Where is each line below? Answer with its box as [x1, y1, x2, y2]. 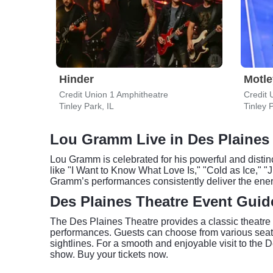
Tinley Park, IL [59, 101, 114, 111]
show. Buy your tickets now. [50, 249, 168, 260]
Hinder [59, 73, 94, 85]
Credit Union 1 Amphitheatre [59, 90, 168, 99]
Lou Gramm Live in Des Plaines [50, 131, 269, 147]
